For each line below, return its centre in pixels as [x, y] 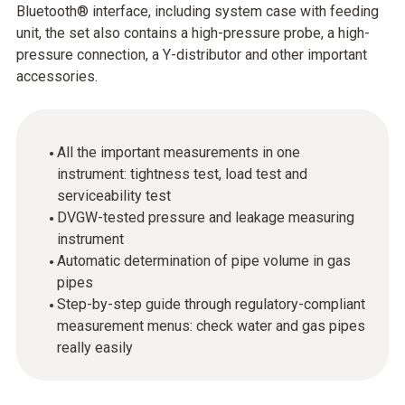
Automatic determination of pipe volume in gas [204, 261]
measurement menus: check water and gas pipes [211, 326]
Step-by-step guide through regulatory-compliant [211, 304]
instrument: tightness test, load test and [182, 174]
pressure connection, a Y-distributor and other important [192, 55]
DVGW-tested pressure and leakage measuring [206, 217]
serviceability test [114, 196]
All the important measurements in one [179, 152]
